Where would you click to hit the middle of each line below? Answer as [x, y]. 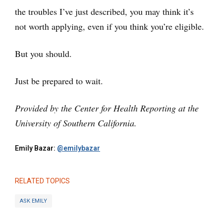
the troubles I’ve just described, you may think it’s [104, 12]
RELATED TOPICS [42, 181]
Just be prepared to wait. [59, 81]
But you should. [43, 54]
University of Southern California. [76, 123]
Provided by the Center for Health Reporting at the [107, 108]
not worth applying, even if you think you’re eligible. [110, 27]
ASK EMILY [33, 201]
